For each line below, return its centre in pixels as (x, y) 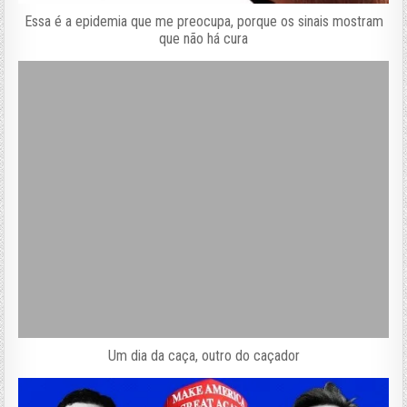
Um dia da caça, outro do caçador (203, 356)
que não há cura (203, 39)
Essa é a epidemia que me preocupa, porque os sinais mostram (203, 22)
